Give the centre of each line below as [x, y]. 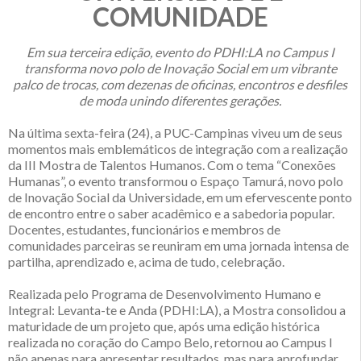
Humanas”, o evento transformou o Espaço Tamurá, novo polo [176, 181]
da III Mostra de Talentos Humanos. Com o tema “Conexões [172, 165]
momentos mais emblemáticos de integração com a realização [178, 149]
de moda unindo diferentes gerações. [180, 101]
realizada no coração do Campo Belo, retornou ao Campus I [170, 342]
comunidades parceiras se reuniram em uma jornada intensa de [178, 246]
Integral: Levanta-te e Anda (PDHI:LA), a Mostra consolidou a [177, 310]
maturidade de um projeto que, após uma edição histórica [164, 326]
